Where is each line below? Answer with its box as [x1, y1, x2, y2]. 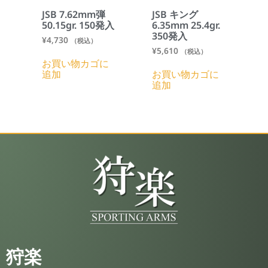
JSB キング [152, 7, 198, 21]
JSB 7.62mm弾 [42, 7, 105, 21]
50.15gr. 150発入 [42, 18, 114, 32]
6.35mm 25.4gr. [152, 18, 220, 32]
